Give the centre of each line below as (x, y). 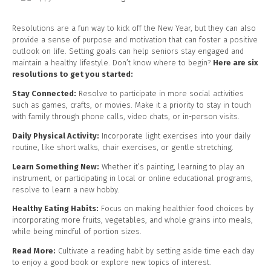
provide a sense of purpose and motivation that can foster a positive (135, 40)
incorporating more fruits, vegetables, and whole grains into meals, (132, 220)
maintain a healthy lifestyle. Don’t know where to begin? (113, 63)
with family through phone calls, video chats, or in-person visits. (126, 116)
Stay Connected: (44, 93)
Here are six (236, 63)
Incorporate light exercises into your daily (175, 135)
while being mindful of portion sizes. (77, 232)
